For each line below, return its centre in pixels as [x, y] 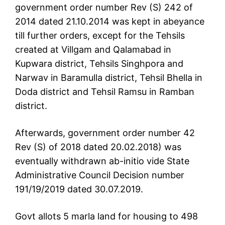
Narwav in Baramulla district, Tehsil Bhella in [109, 78]
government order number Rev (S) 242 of [104, 8]
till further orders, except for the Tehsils [100, 36]
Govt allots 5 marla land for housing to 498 [106, 216]
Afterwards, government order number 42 [105, 133]
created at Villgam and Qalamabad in [93, 50]
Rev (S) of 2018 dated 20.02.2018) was [98, 147]
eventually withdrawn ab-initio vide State [102, 161]
